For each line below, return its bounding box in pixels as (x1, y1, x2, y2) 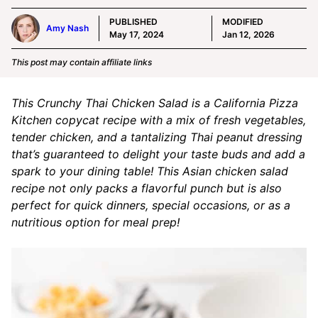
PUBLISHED (109, 16, 158, 27)
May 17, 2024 (109, 28, 164, 40)
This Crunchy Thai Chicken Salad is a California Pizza (11, 95, 298, 110)
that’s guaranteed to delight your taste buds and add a (11, 146, 305, 161)
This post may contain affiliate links (11, 56, 152, 67)
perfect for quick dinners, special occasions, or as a (11, 197, 290, 212)
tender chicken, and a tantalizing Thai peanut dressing (11, 129, 302, 144)
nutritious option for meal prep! (11, 214, 180, 229)
